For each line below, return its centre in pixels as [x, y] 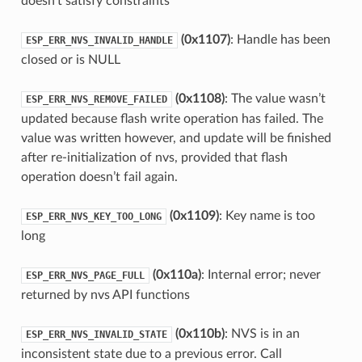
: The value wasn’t [275, 98]
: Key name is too [267, 215]
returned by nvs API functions [105, 295]
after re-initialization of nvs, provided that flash [154, 157]
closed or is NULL [70, 59]
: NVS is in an [262, 333]
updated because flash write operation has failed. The [172, 118]
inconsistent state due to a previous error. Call [151, 354]
